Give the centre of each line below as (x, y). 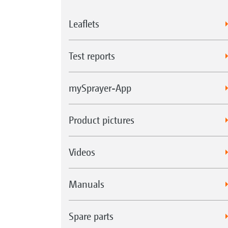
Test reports (92, 55)
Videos (82, 152)
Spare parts (91, 216)
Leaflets (84, 23)
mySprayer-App (100, 88)
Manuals (86, 184)
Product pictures (101, 120)
